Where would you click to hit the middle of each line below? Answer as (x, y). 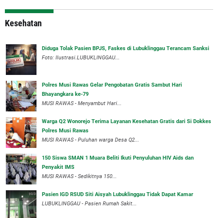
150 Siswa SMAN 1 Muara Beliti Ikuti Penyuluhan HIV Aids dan (118, 158)
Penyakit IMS (58, 167)
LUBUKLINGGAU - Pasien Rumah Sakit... (89, 203)
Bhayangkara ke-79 (65, 94)
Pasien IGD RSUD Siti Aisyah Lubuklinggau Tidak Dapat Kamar (118, 194)
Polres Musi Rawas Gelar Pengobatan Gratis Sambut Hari (112, 85)
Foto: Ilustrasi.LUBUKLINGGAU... (81, 57)
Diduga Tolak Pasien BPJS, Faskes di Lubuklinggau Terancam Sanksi (126, 48)
